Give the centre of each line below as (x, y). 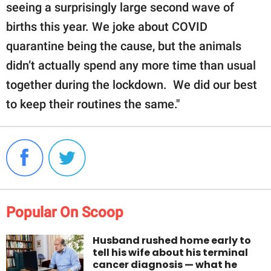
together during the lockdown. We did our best (132, 84)
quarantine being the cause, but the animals (124, 46)
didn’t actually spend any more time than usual (131, 65)
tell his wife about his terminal (171, 252)
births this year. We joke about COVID (107, 26)
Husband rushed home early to (172, 240)
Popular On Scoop (65, 212)
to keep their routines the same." (93, 104)
